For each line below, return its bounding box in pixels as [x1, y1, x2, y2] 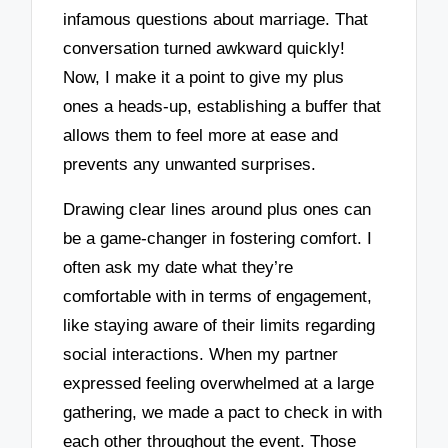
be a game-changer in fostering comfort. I [63, 228, 373, 248]
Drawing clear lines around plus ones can [63, 199, 372, 219]
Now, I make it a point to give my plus [63, 68, 345, 88]
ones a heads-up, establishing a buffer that [63, 97, 382, 117]
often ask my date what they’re [63, 257, 294, 277]
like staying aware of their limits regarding [63, 315, 376, 335]
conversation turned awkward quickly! [63, 39, 346, 59]
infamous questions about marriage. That [63, 10, 369, 30]
